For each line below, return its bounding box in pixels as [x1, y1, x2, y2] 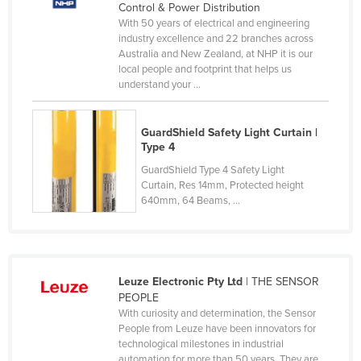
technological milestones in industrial [118, 337, 284, 351]
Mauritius [50, 294, 97, 309]
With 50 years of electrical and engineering [118, 16, 309, 30]
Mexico [50, 320, 86, 334]
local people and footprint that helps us [118, 62, 292, 76]
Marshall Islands [50, 243, 132, 257]
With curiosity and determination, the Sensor [118, 306, 316, 320]
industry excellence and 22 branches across [118, 31, 313, 45]
